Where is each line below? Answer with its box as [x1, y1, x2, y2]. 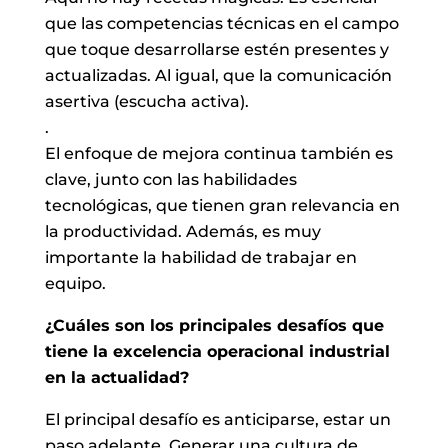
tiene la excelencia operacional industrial [44, 341, 390, 361]
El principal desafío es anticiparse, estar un [44, 409, 391, 429]
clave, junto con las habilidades [44, 169, 297, 189]
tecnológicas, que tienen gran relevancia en [44, 195, 400, 215]
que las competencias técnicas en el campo [44, 13, 399, 33]
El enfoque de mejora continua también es [44, 143, 393, 163]
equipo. [44, 273, 106, 293]
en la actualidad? [44, 367, 189, 387]
